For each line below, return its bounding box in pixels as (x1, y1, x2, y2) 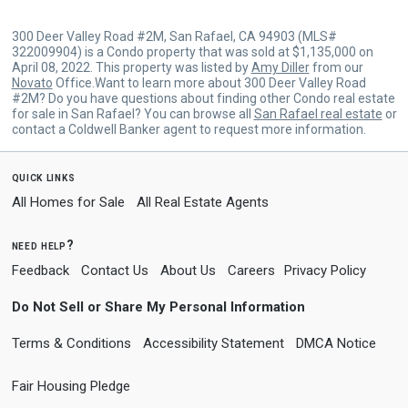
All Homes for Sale (11, 193, 125, 210)
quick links (11, 168, 76, 184)
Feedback (11, 261, 69, 279)
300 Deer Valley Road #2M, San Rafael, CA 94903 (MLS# (11, 28, 337, 44)
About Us (159, 261, 216, 279)
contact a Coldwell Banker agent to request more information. (11, 121, 366, 137)
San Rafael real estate (253, 106, 382, 121)
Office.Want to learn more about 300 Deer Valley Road (52, 75, 366, 90)
